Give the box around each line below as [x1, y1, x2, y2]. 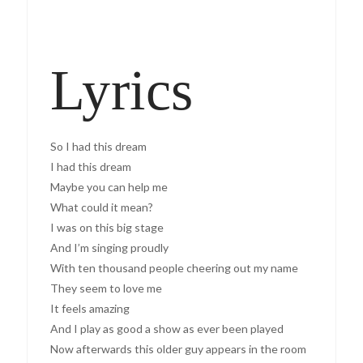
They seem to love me [50, 281, 163, 296]
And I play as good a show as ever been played [50, 322, 284, 336]
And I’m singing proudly [50, 241, 169, 255]
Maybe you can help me [50, 180, 169, 194]
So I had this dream [50, 139, 147, 154]
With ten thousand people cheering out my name [50, 261, 299, 275]
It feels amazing [50, 301, 130, 316]
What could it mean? [50, 200, 154, 215]
